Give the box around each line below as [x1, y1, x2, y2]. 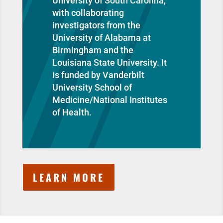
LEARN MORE [32, 170, 105, 185]
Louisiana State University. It [52, 57, 167, 68]
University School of [52, 82, 132, 93]
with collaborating [52, 7, 124, 18]
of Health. [52, 107, 92, 117]
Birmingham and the [52, 45, 133, 55]
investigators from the [52, 20, 140, 30]
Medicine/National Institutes [52, 95, 167, 105]
